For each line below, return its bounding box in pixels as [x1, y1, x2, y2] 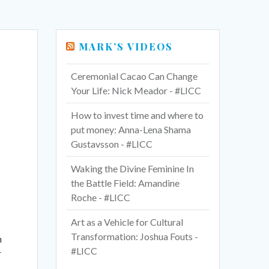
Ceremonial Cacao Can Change [71, 70, 198, 82]
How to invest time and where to [71, 109, 204, 121]
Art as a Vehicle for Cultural [71, 216, 184, 228]
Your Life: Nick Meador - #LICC [71, 85, 202, 97]
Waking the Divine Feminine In [71, 163, 195, 175]
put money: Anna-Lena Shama [71, 124, 192, 136]
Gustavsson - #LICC [71, 138, 153, 150]
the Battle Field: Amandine [71, 177, 180, 189]
